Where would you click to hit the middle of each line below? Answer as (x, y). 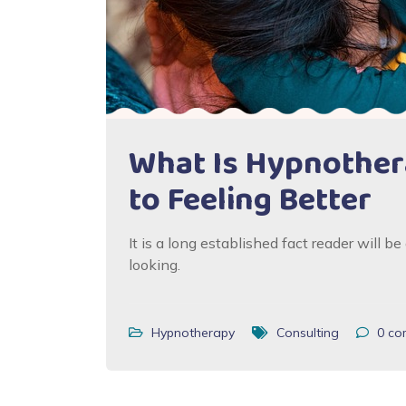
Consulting (308, 333)
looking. (155, 265)
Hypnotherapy (193, 333)
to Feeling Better (250, 200)
